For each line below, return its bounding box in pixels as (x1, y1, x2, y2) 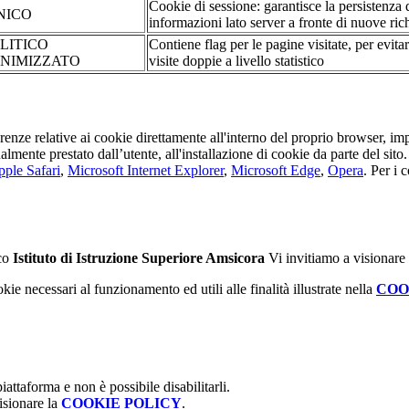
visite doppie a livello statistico (149, 53, 324, 69)
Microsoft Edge (231, 162, 320, 178)
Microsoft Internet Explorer (68, 162, 224, 178)
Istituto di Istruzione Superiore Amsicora (13, 250, 265, 267)
